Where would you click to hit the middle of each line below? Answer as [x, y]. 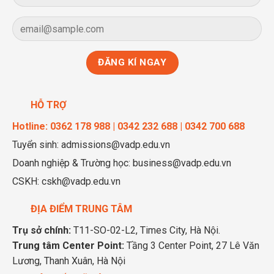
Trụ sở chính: [42, 230]
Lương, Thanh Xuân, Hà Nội [69, 261]
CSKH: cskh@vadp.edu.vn [66, 181]
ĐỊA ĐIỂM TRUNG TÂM [81, 209]
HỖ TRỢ [48, 105]
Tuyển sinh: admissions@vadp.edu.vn [91, 144]
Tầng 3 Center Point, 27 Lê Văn [192, 245]
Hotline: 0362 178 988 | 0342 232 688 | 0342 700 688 [128, 126]
